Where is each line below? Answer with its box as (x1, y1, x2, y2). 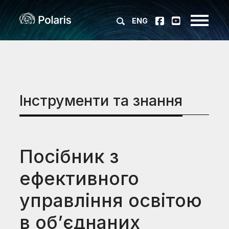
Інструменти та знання (19, 91, 183, 109)
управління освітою (19, 189, 202, 212)
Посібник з (19, 145, 120, 168)
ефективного (19, 167, 140, 190)
